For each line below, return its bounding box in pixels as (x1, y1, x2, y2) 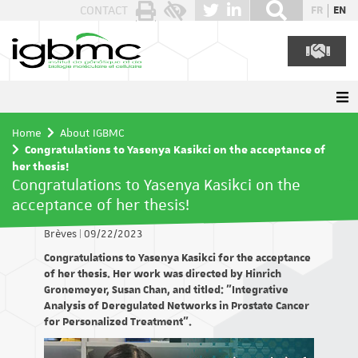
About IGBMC (60, 125, 125, 140)
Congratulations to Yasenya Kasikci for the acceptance (44, 251, 311, 265)
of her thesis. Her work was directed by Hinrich (44, 267, 281, 281)
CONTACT (80, 2, 128, 18)
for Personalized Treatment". (44, 315, 192, 329)
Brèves (44, 227, 79, 241)
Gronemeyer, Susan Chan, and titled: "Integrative (44, 283, 288, 297)
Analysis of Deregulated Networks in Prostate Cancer (44, 299, 309, 313)
